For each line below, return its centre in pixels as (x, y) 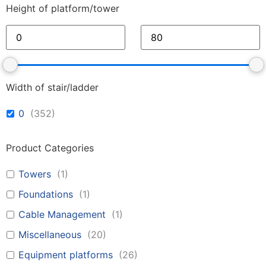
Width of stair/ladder (52, 88)
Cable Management (62, 215)
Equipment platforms (66, 255)
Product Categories (50, 148)
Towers (35, 174)
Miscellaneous (50, 235)
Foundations (46, 194)
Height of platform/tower (63, 9)
